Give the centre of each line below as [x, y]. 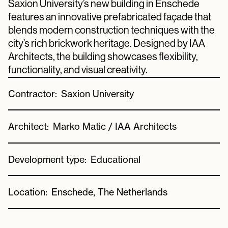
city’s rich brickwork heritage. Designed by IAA [107, 44]
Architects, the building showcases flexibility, [103, 57]
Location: [28, 192]
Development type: [47, 159]
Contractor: [33, 93]
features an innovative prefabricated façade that [110, 17]
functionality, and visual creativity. [78, 70]
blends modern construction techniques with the [111, 31]
